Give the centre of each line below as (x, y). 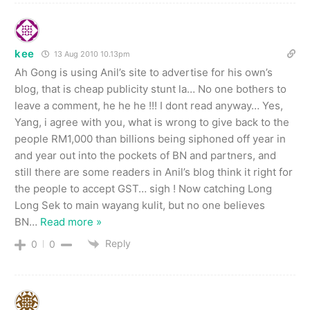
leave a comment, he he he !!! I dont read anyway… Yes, (149, 105)
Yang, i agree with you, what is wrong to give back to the (152, 122)
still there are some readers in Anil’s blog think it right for (154, 172)
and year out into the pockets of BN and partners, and (145, 155)
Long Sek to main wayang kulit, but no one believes (140, 205)
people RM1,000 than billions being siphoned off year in (150, 138)
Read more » (71, 221)
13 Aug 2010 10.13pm (91, 54)
